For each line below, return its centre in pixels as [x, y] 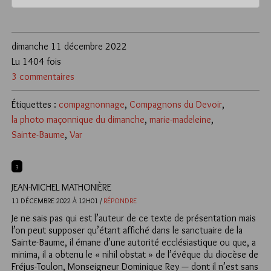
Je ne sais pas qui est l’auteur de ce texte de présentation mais [134, 218]
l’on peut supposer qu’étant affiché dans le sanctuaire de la [127, 230]
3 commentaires [43, 77]
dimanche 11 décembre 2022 [69, 47]
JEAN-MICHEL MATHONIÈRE [61, 188]
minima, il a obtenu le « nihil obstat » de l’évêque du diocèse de [135, 255]
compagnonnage [92, 105]
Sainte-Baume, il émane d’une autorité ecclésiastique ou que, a [134, 243]
